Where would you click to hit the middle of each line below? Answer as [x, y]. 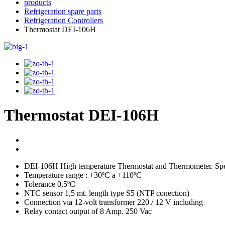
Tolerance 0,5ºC [50, 184]
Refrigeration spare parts [63, 11]
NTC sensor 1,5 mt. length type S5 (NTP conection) [107, 193]
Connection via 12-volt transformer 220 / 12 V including [114, 202]
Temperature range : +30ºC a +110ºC [83, 175]
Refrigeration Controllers [64, 20]
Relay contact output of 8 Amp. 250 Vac [88, 211]
